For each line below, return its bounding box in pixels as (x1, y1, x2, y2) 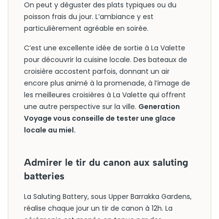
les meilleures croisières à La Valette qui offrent (24, 90, 186, 100)
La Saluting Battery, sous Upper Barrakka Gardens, (24, 192, 192, 201)
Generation (138, 102, 180, 111)
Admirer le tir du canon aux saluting (24, 156, 188, 168)
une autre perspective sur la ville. (24, 102, 138, 111)
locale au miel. (24, 125, 76, 135)
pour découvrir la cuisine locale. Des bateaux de (24, 55, 187, 65)
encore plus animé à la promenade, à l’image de (24, 78, 190, 88)
